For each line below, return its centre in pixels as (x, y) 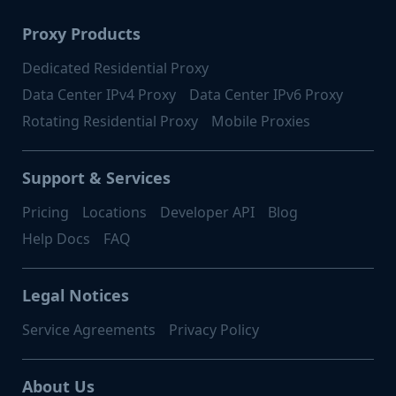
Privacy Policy (214, 329)
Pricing (46, 212)
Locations (114, 212)
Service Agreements (89, 329)
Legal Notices (76, 295)
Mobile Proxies (261, 121)
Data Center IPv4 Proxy (99, 94)
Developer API (207, 212)
